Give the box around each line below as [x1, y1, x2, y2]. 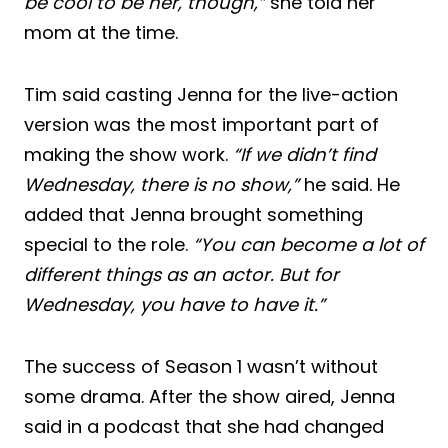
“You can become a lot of [193, 231, 424, 257]
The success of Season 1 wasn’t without [24, 353, 378, 379]
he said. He [299, 171, 400, 197]
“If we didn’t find [233, 141, 376, 167]
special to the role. [24, 231, 193, 257]
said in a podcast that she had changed [24, 413, 384, 439]
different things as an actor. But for [24, 261, 339, 287]
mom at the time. [24, 19, 178, 45]
